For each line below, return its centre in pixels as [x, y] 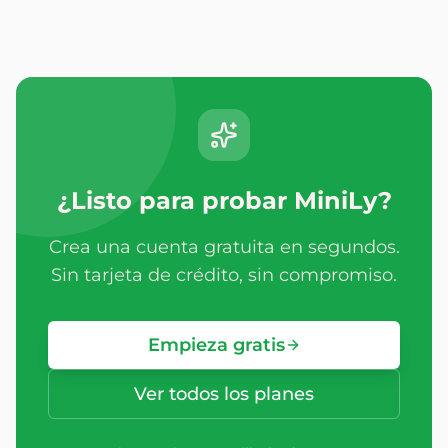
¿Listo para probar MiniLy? [224, 200]
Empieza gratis [216, 345]
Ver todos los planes [224, 394]
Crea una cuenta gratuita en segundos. [224, 247]
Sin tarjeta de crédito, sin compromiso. [224, 275]
